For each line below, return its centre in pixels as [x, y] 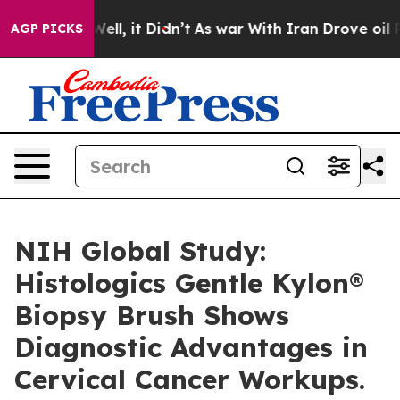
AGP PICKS [47, 29]
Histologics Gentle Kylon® [189, 283]
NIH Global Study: [140, 251]
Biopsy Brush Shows [152, 315]
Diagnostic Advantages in [191, 347]
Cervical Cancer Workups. [190, 379]
